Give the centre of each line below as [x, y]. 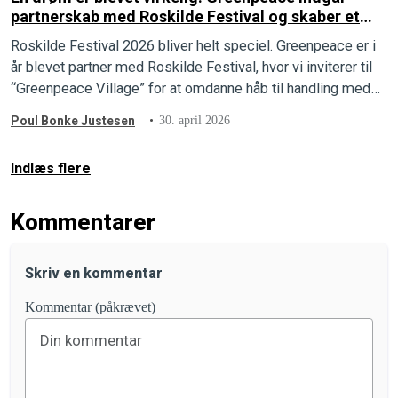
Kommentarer [83, 222]
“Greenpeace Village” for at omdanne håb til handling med [191, 88]
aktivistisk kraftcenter [93, 36]
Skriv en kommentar [94, 273]
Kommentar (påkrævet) [90, 306]
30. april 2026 [195, 120]
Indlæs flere [51, 168]
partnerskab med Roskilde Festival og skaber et [185, 16]
